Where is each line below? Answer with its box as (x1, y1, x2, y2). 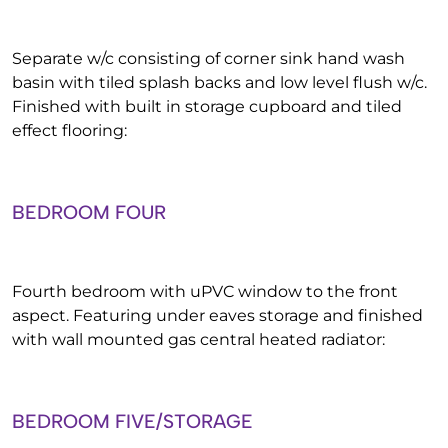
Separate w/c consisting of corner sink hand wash (12, 49, 405, 68)
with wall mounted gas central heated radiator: (12, 330, 385, 349)
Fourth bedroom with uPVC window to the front (12, 282, 398, 301)
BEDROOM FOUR (12, 201, 166, 224)
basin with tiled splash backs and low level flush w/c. (12, 73, 427, 92)
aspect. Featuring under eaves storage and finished (12, 306, 423, 325)
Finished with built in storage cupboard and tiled (12, 97, 402, 116)
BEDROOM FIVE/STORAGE (12, 410, 253, 433)
